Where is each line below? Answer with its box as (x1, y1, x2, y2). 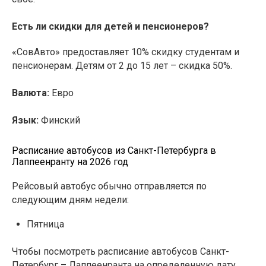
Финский (39, 115, 80, 126)
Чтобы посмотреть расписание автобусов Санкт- (12, 246, 229, 258)
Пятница (27, 218, 64, 230)
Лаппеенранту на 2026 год (12, 156, 128, 168)
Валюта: (12, 87, 49, 99)
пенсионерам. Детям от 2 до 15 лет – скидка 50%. (12, 60, 232, 72)
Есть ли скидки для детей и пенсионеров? (12, 21, 209, 33)
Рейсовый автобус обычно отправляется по (12, 180, 207, 192)
